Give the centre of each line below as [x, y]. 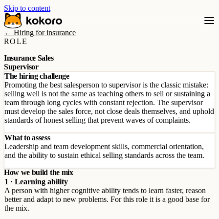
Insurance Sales [29, 58]
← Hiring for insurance [40, 33]
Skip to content [27, 8]
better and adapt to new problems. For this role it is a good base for [107, 199]
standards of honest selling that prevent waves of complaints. [98, 120]
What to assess [27, 138]
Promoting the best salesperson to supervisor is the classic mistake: [106, 85]
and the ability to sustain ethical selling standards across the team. [104, 155]
